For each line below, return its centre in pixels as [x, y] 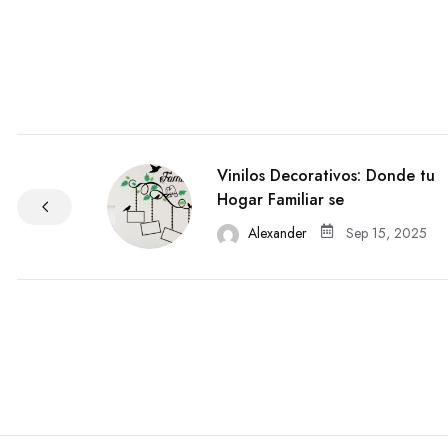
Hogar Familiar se [280, 200]
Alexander [277, 233]
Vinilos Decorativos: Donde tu [326, 176]
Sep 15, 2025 [386, 233]
